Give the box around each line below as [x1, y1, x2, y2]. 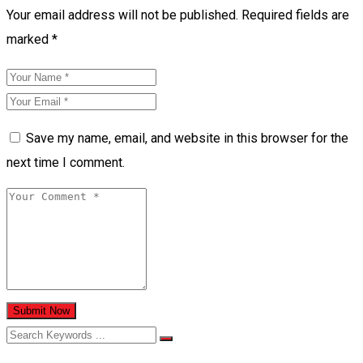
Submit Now [13, 304, 70, 317]
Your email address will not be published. [6, 6, 238, 23]
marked [6, 31, 52, 47]
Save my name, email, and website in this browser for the [26, 130, 348, 146]
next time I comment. [6, 154, 125, 170]
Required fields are [241, 6, 349, 23]
